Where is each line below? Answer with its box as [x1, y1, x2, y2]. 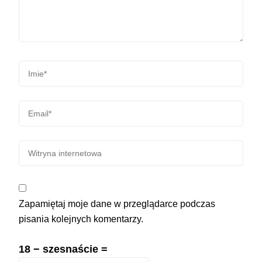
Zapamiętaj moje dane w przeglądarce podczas [19, 199, 215, 209]
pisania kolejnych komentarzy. [19, 214, 143, 225]
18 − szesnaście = [19, 243, 108, 256]
